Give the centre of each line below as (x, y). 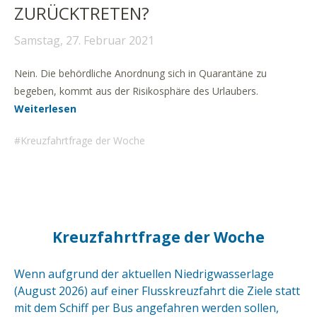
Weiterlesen (45, 109)
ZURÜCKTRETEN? (82, 13)
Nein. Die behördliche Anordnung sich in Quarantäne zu (140, 73)
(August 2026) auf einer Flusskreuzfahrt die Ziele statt (157, 291)
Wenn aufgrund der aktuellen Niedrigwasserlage (144, 274)
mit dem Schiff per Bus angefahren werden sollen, (146, 308)
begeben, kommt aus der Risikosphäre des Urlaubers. (136, 91)
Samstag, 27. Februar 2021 (84, 40)
